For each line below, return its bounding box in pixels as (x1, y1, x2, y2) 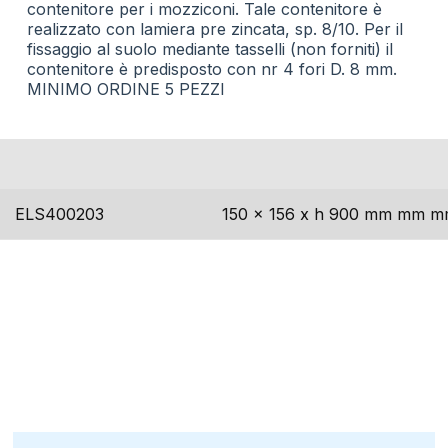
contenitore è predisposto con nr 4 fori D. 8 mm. (26, 59, 397, 79)
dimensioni (234, 154, 309, 174)
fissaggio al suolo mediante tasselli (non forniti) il (26, 39, 393, 59)
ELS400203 (15, 204, 104, 224)
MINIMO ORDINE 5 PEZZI (26, 79, 225, 99)
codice (27, 154, 71, 174)
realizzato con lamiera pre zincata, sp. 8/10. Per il (26, 19, 403, 39)
